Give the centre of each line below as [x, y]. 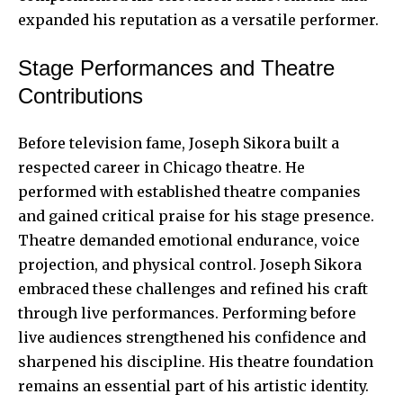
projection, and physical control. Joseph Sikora [190, 264]
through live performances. [120, 313]
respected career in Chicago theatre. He [161, 167]
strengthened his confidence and [244, 337]
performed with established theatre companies [189, 191]
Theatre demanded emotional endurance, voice [189, 240]
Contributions [81, 95]
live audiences [70, 337]
